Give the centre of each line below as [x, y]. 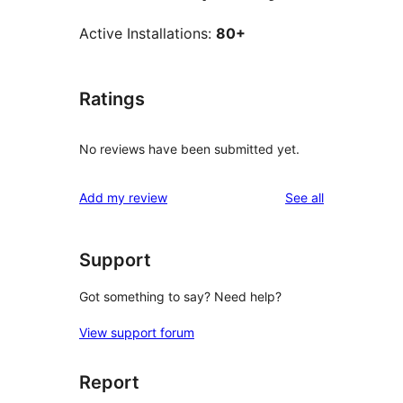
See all [304, 197]
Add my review [123, 197]
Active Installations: [148, 34]
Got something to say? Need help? [180, 297]
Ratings [112, 99]
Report [109, 383]
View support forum [137, 333]
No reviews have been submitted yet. [189, 148]
